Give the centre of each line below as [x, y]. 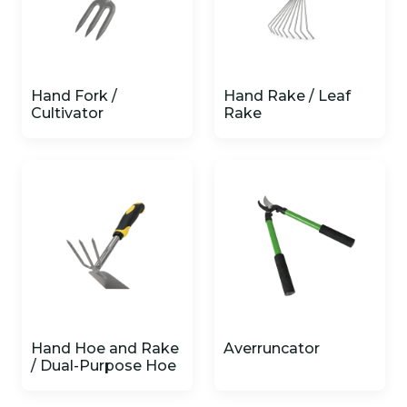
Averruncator [272, 348]
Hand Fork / [74, 96]
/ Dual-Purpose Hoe [104, 366]
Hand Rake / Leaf [287, 96]
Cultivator [67, 113]
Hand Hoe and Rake [105, 348]
